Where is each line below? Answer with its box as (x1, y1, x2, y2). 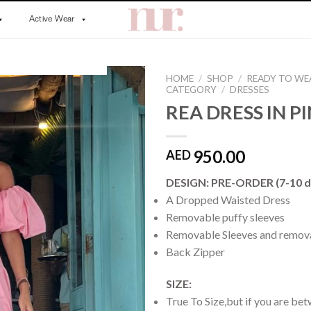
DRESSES (230, 84, 270, 95)
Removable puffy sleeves (166, 210, 285, 224)
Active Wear (28, 15, 75, 24)
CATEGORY (166, 84, 217, 95)
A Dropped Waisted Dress (166, 192, 290, 206)
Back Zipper (166, 244, 225, 258)
